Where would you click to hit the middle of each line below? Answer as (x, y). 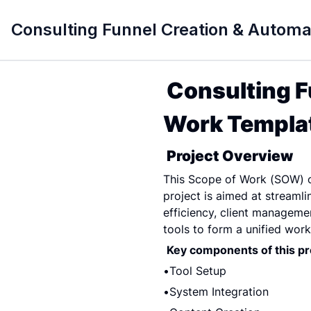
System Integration (219, 292)
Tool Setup (197, 271)
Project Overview (229, 156)
